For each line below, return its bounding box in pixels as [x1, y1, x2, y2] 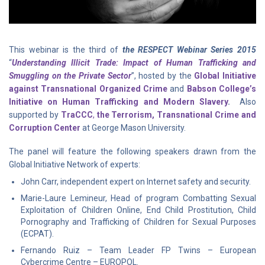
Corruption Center [9, 122, 80, 132]
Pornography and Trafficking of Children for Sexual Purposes [21, 216, 256, 227]
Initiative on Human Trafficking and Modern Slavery [9, 96, 228, 106]
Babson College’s [186, 83, 257, 93]
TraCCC [60, 109, 93, 119]
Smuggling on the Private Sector [9, 70, 131, 80]
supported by [9, 109, 61, 119]
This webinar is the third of [9, 44, 118, 54]
